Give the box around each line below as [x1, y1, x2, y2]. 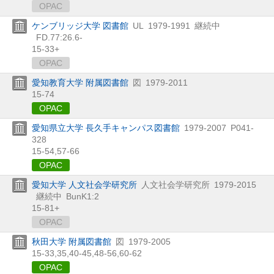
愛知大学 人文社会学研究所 [32, 179, 137, 190]
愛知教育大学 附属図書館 [32, 77, 128, 87]
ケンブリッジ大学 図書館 [32, 20, 128, 31]
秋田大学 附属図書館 [32, 236, 111, 246]
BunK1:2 [66, 191, 99, 201]
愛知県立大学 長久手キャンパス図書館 [32, 122, 180, 133]
